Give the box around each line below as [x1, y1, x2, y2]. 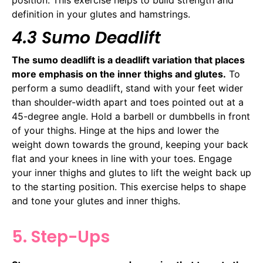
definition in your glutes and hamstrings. [12, 8, 190, 20]
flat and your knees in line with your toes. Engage [12, 153, 232, 165]
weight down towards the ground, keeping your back [12, 139, 248, 151]
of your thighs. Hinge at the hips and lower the [12, 124, 219, 137]
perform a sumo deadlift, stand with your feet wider [12, 82, 243, 95]
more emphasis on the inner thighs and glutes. [12, 68, 226, 80]
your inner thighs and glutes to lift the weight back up [12, 167, 251, 179]
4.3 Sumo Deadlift [12, 26, 161, 50]
